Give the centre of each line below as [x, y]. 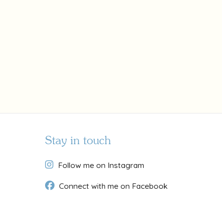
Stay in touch [78, 140]
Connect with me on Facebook [113, 186]
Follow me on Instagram [101, 165]
